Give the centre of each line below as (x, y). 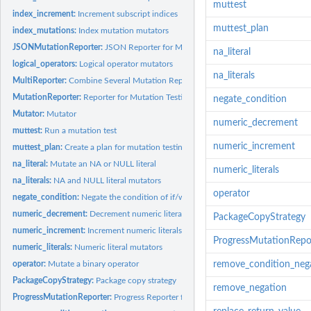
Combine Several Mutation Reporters (137, 80)
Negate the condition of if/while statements (161, 197)
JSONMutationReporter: (59, 47)
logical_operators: (46, 64)
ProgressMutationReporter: (64, 297)
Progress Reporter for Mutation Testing (185, 297)
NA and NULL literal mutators (108, 180)
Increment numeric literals (135, 230)
